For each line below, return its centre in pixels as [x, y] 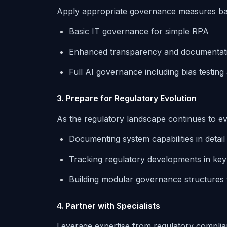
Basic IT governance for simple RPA [139, 31]
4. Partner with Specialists [108, 206]
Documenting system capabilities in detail [147, 139]
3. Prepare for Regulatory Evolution [127, 98]
